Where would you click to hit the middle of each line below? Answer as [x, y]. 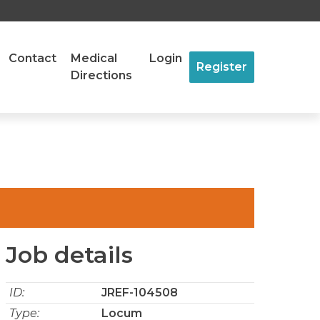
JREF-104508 [140, 292]
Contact [32, 58]
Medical [94, 58]
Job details [69, 255]
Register [222, 67]
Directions [101, 75]
